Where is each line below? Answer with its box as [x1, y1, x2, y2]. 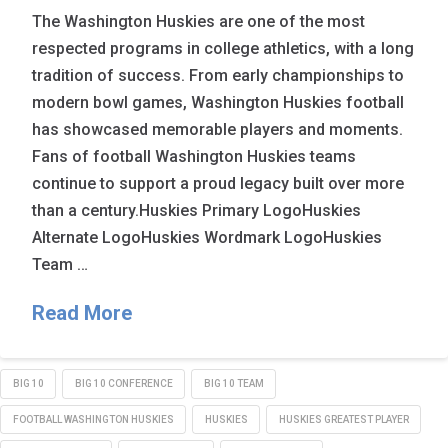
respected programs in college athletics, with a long [32, 38, 415, 58]
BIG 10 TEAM [203, 377, 264, 389]
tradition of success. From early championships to [32, 65, 405, 85]
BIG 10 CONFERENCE [74, 377, 173, 389]
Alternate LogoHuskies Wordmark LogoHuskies [32, 227, 383, 247]
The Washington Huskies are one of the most [32, 11, 366, 31]
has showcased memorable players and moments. [32, 119, 404, 139]
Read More [32, 300, 133, 325]
